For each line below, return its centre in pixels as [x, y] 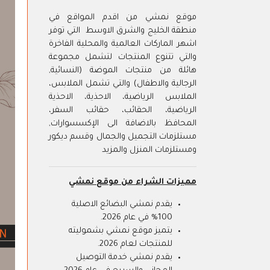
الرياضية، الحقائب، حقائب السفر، [123, 110]
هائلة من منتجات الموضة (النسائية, [123, 71]
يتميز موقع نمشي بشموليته [121, 231]
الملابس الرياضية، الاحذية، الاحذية [123, 97]
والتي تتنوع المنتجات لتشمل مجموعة [123, 57]
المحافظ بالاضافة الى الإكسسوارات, [123, 124]
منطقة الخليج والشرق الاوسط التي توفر [123, 31]
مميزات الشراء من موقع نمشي [133, 182]
